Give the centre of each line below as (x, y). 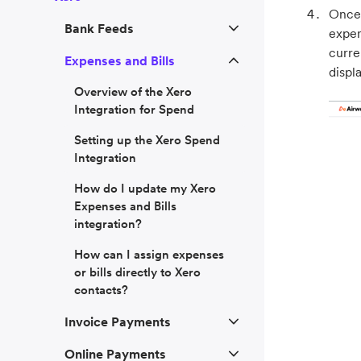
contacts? (101, 290)
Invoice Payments (118, 322)
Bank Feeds (99, 29)
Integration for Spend (134, 110)
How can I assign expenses (149, 255)
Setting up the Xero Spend (147, 140)
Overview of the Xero (133, 92)
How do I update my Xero (145, 189)
